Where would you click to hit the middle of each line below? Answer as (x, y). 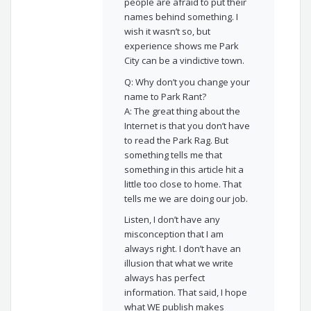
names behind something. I (181, 17)
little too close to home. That (183, 184)
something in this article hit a (184, 169)
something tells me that (173, 154)
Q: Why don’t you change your (187, 82)
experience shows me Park (181, 46)
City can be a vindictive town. (184, 61)
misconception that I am (174, 234)
